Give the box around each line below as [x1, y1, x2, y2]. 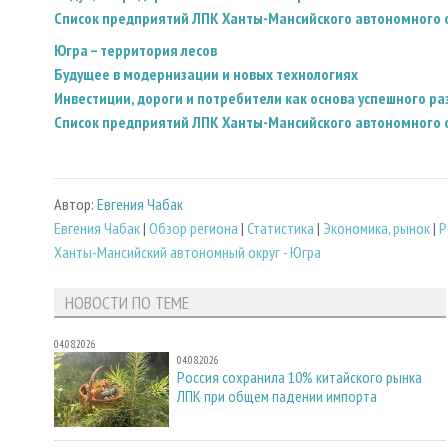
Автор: [54, 194, 97, 215]
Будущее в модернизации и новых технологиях [54, 63, 358, 84]
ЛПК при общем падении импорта [177, 385, 377, 406]
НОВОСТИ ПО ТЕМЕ [64, 290, 189, 314]
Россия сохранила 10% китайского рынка [177, 366, 422, 387]
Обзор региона [149, 218, 238, 239]
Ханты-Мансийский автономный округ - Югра [54, 242, 321, 263]
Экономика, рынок [323, 218, 430, 239]
